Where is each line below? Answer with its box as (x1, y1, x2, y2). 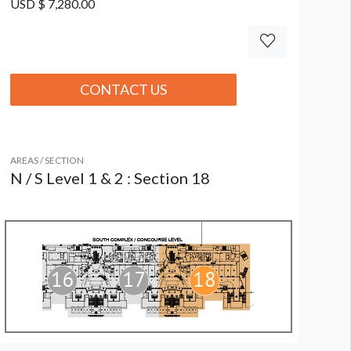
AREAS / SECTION (9, 154, 84, 167)
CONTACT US (79, 81, 167, 99)
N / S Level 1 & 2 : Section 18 (9, 168, 210, 188)
